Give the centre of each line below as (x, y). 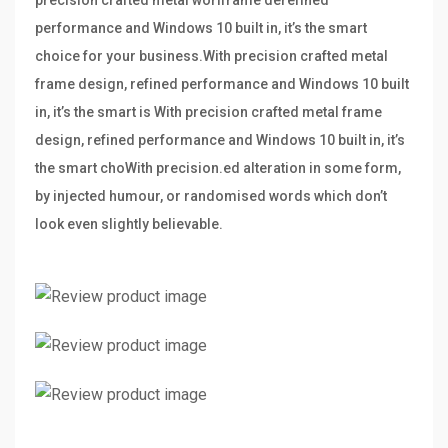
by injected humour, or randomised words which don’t (211, 196)
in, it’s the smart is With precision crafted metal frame (208, 112)
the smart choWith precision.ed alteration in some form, (218, 168)
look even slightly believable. (129, 224)
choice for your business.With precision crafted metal (211, 56)
